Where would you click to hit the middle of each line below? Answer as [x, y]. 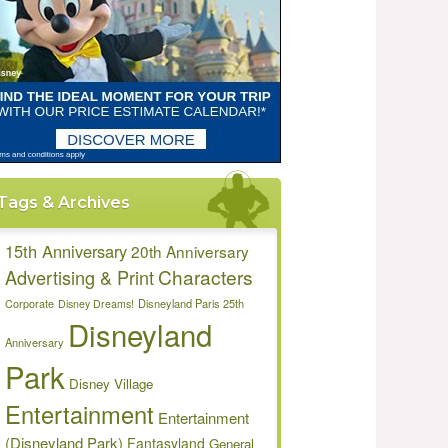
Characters [205, 276]
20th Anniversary [190, 251]
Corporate [29, 303]
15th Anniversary [66, 251]
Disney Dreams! [96, 303]
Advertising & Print [79, 277]
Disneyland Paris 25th [191, 303]
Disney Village [111, 383]
